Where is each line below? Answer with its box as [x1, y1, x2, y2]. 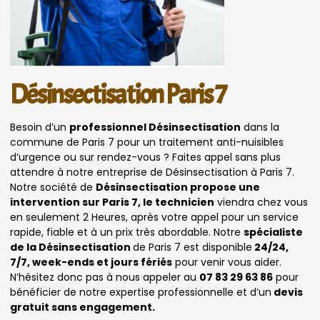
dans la [241, 120, 279, 135]
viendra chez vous [214, 195, 308, 210]
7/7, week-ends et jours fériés [10, 255, 172, 270]
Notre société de [10, 180, 96, 195]
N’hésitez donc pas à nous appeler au [10, 270, 199, 285]
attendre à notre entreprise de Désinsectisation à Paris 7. [10, 165, 294, 180]
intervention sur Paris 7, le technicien [10, 195, 214, 210]
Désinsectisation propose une [96, 180, 260, 195]
